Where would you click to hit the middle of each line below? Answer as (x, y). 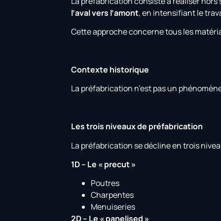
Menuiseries (113, 207)
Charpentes (112, 195)
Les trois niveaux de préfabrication (137, 127)
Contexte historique (110, 70)
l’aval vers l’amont (105, 13)
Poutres (105, 183)
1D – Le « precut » (104, 165)
